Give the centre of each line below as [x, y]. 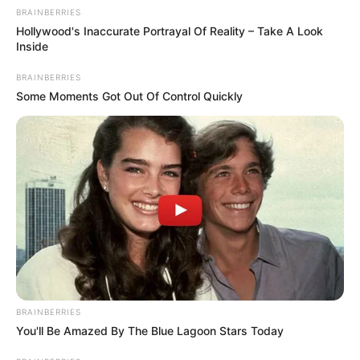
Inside [32, 46]
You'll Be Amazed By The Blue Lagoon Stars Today [150, 330]
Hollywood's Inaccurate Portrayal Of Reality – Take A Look [170, 31]
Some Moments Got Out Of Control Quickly [129, 96]
